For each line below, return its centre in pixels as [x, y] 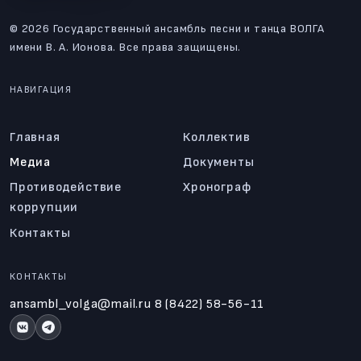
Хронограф [217, 188]
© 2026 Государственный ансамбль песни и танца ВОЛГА [167, 28]
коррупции [44, 208]
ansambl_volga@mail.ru [81, 304]
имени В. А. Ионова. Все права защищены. [126, 47]
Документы [219, 162]
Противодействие [66, 188]
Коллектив [217, 137]
